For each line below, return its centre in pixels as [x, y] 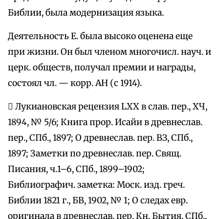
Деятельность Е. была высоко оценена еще [100, 36]
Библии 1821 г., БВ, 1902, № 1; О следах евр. [98, 201]
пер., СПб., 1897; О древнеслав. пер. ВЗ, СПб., [100, 138]
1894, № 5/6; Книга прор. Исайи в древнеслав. [105, 122]
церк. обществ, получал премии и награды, [102, 68]
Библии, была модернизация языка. [86, 13]
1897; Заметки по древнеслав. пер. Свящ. [95, 154]
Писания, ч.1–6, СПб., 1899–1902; [76, 169]
